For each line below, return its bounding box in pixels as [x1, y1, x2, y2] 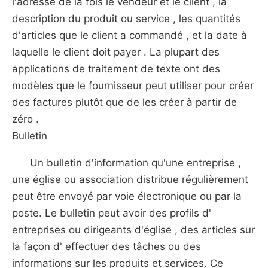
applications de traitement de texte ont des [12, 63, 220, 75]
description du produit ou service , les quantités [12, 13, 240, 25]
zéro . [12, 113, 39, 125]
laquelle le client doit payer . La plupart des [12, 46, 220, 58]
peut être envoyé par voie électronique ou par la [12, 190, 242, 202]
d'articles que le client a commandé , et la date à [12, 29, 247, 41]
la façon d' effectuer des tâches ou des [12, 240, 201, 252]
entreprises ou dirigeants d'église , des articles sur [12, 224, 255, 236]
